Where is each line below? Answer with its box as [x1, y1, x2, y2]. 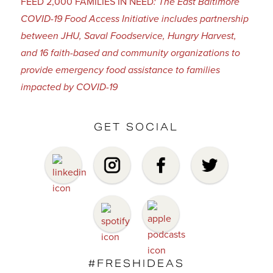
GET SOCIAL [94, 120, 179, 133]
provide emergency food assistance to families [20, 64, 220, 76]
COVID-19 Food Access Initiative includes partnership [20, 13, 249, 25]
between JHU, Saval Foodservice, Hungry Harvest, [20, 30, 236, 42]
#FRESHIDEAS [88, 257, 185, 270]
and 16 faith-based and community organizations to [20, 47, 240, 59]
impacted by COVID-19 [20, 81, 118, 93]
